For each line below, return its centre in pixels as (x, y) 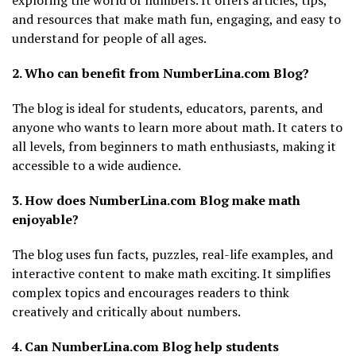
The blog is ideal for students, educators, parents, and (167, 108)
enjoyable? (45, 220)
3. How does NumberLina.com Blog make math (156, 201)
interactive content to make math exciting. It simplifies (171, 274)
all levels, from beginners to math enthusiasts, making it (174, 147)
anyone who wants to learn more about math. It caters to (177, 128)
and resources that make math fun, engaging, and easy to (176, 19)
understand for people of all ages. (109, 39)
